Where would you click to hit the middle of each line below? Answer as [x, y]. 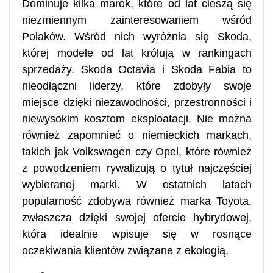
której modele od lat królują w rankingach [137, 53]
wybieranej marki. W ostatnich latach [137, 184]
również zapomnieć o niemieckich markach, [137, 135]
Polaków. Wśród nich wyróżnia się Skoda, [137, 36]
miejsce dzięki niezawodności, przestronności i [137, 102]
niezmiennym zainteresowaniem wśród [137, 20]
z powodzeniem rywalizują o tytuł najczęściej [137, 168]
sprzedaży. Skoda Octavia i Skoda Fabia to [137, 69]
